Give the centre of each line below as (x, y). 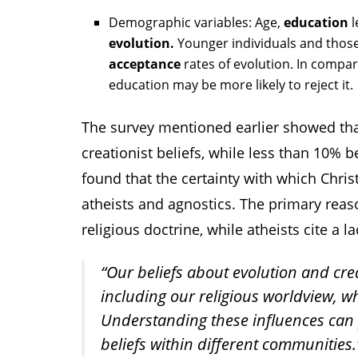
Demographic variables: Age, (197, 23)
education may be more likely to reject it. (231, 85)
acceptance (145, 64)
